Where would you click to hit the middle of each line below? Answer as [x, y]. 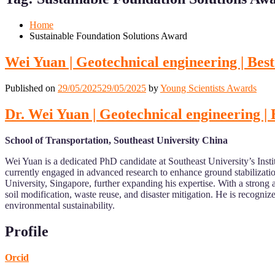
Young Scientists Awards [208, 88]
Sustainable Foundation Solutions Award [108, 36]
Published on [31, 88]
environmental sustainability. [60, 205]
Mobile [21, 8]
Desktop [36, 8]
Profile [27, 231]
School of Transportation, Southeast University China [116, 140]
